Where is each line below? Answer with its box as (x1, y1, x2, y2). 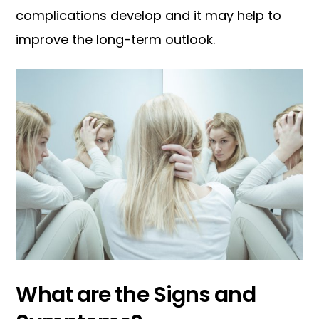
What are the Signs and (16, 280, 256, 310)
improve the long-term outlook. (16, 31, 216, 49)
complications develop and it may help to (16, 6, 282, 25)
